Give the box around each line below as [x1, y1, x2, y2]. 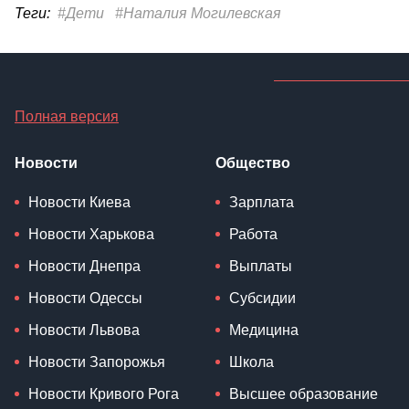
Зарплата [229, 194, 294, 211]
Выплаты [229, 258, 292, 275]
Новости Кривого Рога [28, 386, 179, 403]
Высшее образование [229, 386, 378, 403]
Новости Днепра [28, 258, 141, 275]
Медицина [229, 322, 299, 339]
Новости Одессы [28, 290, 142, 307]
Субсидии [229, 290, 296, 307]
